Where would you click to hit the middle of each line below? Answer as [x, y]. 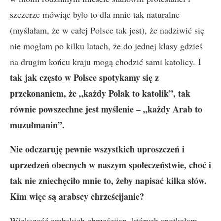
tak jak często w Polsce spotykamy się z [84, 77]
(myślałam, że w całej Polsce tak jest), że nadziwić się [107, 30]
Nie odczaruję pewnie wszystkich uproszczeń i [97, 149]
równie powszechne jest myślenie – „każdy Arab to [106, 109]
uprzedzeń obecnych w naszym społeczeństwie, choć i [110, 165]
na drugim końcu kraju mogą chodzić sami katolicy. [103, 62]
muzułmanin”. [37, 125]
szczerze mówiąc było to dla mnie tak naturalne [95, 14]
